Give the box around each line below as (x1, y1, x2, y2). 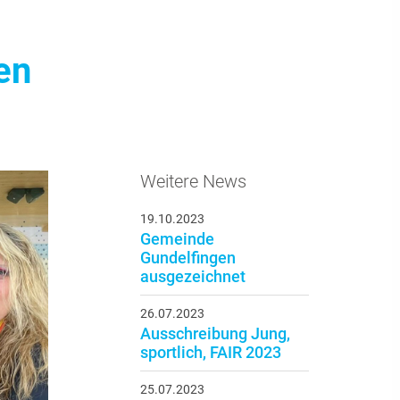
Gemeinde (139, 229, 214, 249)
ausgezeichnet (139, 267, 246, 287)
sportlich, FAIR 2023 (139, 343, 281, 362)
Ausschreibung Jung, (139, 324, 290, 344)
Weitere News (139, 171, 246, 193)
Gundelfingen (139, 248, 236, 268)
